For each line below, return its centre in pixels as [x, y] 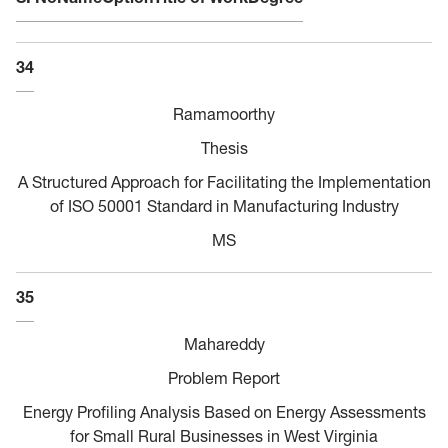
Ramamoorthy [224, 113]
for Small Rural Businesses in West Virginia [224, 435]
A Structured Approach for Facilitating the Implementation [224, 181]
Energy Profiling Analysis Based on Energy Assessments [224, 411]
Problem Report [224, 377]
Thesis [224, 147]
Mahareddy [224, 343]
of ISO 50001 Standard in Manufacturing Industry [224, 205]
